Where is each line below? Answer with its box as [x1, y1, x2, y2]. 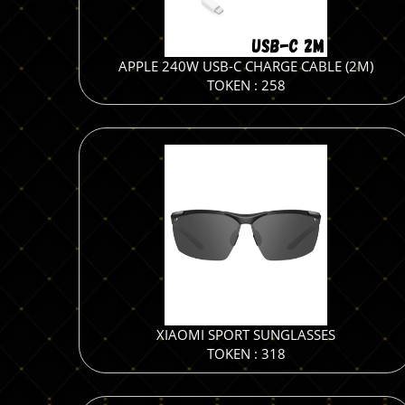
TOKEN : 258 [206, 76, 286, 94]
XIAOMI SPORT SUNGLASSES [156, 325, 335, 344]
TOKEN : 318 [206, 344, 286, 363]
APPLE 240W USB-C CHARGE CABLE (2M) [118, 57, 373, 75]
